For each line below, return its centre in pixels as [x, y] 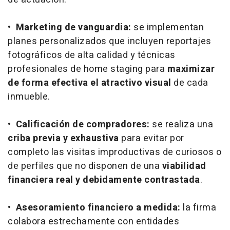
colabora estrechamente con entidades [93, 221]
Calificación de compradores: [84, 124]
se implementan [169, 27]
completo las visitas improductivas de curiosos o [114, 152]
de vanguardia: [98, 27]
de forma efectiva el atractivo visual [90, 83]
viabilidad [184, 166]
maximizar [191, 69]
